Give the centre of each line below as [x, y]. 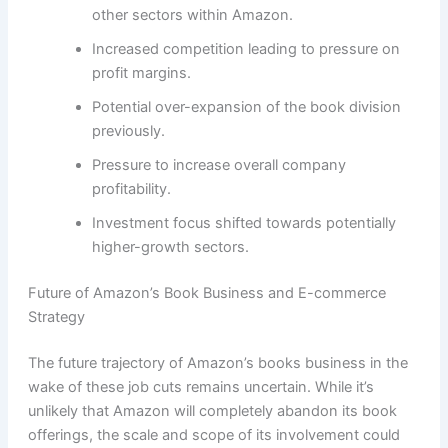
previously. [128, 131]
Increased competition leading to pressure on [245, 49]
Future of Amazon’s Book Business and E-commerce [206, 293]
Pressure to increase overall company [218, 165]
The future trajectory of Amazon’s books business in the [217, 363]
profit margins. [141, 73]
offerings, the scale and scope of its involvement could [213, 435]
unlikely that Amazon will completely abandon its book [212, 411]
